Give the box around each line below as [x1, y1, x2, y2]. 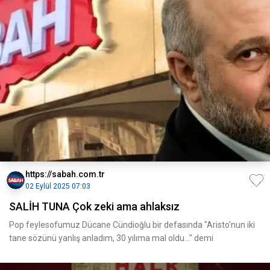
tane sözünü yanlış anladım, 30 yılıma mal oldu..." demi [9, 233, 213, 243]
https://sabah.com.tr [25, 169, 105, 179]
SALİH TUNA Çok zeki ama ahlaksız [9, 200, 180, 213]
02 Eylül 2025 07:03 [25, 182, 90, 190]
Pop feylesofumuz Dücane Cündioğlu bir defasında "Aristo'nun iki [9, 220, 255, 230]
